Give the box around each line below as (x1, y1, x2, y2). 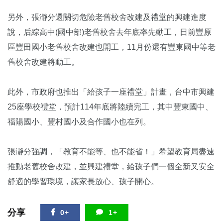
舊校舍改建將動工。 (7, 57, 79, 66)
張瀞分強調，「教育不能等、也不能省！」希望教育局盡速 (7, 147, 215, 156)
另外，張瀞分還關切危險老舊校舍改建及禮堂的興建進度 (7, 12, 207, 21)
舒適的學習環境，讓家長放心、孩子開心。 (7, 177, 159, 186)
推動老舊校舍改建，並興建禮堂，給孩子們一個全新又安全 (7, 162, 215, 171)
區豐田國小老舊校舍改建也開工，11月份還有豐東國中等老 (7, 42, 216, 51)
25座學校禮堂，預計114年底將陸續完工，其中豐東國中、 (7, 102, 213, 111)
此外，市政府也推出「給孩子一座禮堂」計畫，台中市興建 (7, 87, 215, 96)
